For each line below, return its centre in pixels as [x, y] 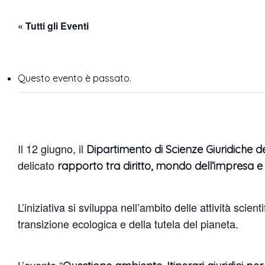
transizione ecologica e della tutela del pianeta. [128, 224]
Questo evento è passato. [75, 78]
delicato [38, 165]
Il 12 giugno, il [52, 148]
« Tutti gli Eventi [53, 26]
